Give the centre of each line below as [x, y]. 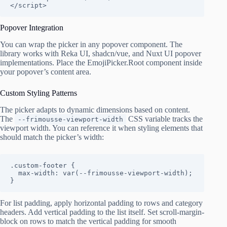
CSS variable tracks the [164, 119]
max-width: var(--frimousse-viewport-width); [14, 173]
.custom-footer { [43, 165]
